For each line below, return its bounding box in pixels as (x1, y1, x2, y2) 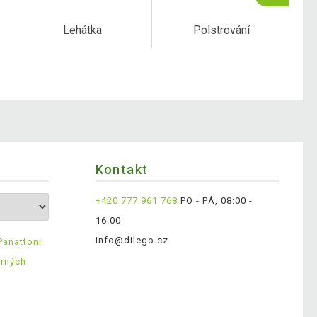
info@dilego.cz (95, 235, 169, 246)
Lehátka (63, 23, 103, 38)
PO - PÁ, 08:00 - (178, 195, 253, 207)
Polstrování (192, 23, 250, 38)
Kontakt (95, 162, 149, 178)
